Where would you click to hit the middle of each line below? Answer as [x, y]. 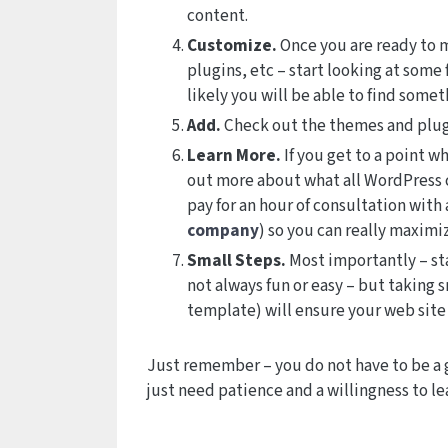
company [223, 230]
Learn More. [234, 155]
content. [217, 15]
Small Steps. [236, 260]
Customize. [232, 45]
